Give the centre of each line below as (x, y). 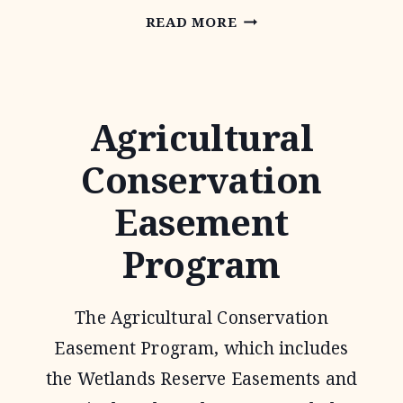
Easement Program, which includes (201, 348)
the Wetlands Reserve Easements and (201, 379)
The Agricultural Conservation (201, 318)
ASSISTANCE (283, 81)
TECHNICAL (281, 50)
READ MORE (191, 22)
